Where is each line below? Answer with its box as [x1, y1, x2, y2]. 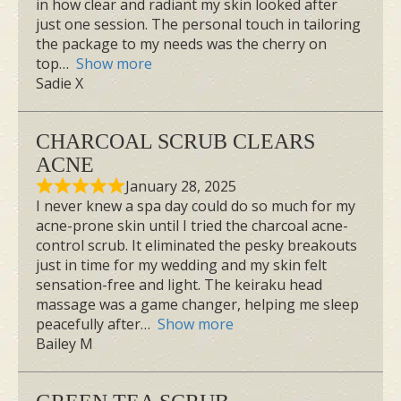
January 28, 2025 [125, 176, 236, 197]
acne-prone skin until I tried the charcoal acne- [36, 216, 348, 236]
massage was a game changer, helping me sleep [36, 294, 359, 315]
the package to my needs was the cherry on [36, 34, 327, 55]
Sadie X [36, 73, 83, 94]
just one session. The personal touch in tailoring [36, 14, 361, 35]
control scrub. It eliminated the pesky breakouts [36, 235, 357, 256]
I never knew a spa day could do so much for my [36, 196, 355, 217]
